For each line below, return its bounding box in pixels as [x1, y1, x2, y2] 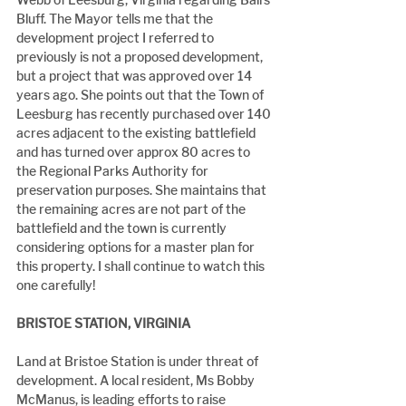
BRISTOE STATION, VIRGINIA [16, 315, 190, 332]
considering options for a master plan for [16, 239, 257, 256]
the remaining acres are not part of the [16, 201, 248, 217]
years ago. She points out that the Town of [16, 87, 266, 103]
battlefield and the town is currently [16, 220, 229, 237]
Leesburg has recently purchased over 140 [16, 106, 274, 122]
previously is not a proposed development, [16, 49, 266, 65]
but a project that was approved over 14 [16, 68, 255, 84]
